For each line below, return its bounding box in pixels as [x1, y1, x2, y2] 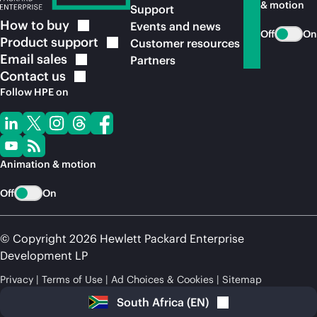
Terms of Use [42, 273, 103, 286]
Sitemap [222, 273, 262, 286]
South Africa [117, 295, 187, 309]
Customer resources [130, 36, 240, 50]
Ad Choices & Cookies [111, 273, 214, 286]
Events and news [130, 19, 221, 33]
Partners [130, 53, 175, 67]
